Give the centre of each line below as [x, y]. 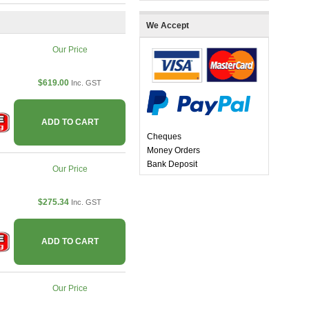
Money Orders [173, 151]
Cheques [164, 137]
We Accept [168, 26]
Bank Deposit [172, 165]
